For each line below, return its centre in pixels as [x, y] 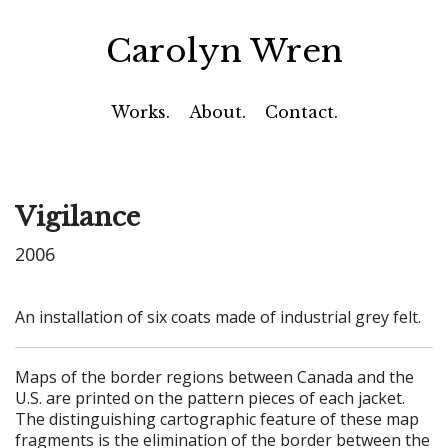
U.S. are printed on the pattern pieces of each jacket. [210, 397]
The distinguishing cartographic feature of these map [217, 418]
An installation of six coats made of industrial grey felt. [218, 316]
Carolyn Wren [224, 51]
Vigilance [77, 217]
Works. [140, 112]
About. [217, 112]
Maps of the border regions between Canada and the [214, 376]
